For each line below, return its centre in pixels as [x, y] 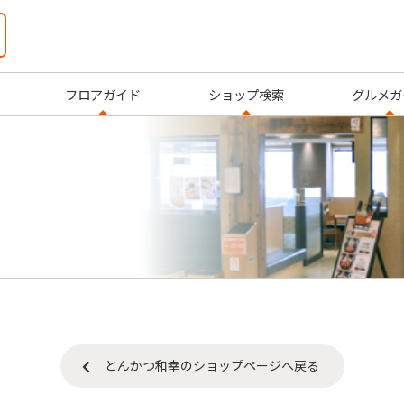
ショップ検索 [246, 94]
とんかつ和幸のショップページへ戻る [211, 365]
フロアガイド [103, 94]
